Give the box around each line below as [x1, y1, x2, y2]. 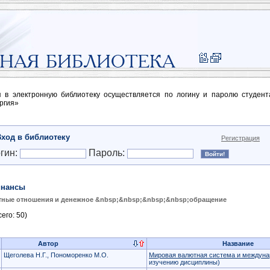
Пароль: [86, 148, 127, 158]
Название [222, 240, 254, 247]
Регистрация [221, 134, 260, 142]
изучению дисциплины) [149, 259, 220, 266]
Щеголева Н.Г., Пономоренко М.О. [4, 251, 108, 259]
